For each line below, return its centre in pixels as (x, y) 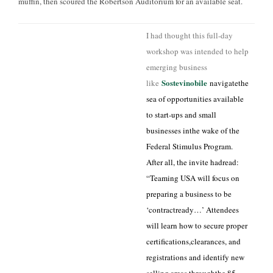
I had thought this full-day (190, 35)
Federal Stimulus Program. (190, 146)
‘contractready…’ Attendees (193, 210)
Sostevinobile (186, 83)
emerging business (177, 67)
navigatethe (229, 83)
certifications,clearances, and (193, 241)
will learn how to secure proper (197, 225)
